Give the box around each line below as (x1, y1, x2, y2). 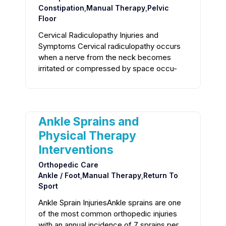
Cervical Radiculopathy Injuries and (38, 30, 158, 40)
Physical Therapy (38, 129, 136, 143)
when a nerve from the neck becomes (38, 52, 171, 63)
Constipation (38, 4, 84, 13)
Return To (143, 171, 178, 180)
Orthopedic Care (38, 160, 98, 169)
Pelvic (147, 4, 169, 13)
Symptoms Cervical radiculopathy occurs (38, 41, 181, 51)
